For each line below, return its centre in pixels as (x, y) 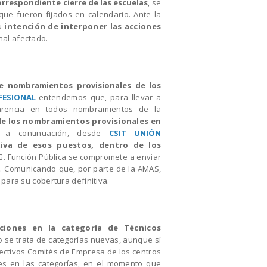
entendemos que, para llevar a (98, 97)
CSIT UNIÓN (135, 133)
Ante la (148, 14)
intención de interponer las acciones (83, 26)
